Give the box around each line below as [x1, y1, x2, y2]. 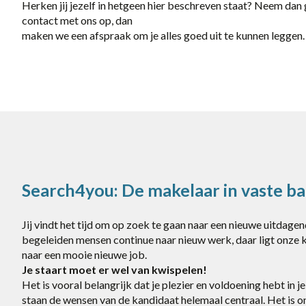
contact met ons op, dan [22, 14, 133, 27]
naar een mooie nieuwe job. [22, 248, 147, 261]
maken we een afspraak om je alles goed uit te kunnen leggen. [22, 29, 305, 42]
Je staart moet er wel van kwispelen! [22, 263, 207, 276]
